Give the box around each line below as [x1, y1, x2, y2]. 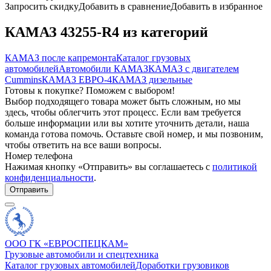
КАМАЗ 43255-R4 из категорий [5, 24, 208, 40]
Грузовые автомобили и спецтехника [5, 249, 158, 260]
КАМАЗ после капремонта [5, 52, 116, 63]
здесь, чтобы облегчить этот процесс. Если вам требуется [5, 106, 241, 117]
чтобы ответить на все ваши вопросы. [5, 139, 162, 150]
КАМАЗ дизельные [112, 74, 192, 85]
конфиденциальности [5, 172, 94, 183]
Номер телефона [5, 150, 73, 161]
